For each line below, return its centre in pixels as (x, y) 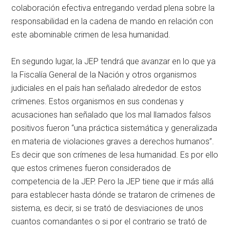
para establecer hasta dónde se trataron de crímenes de (113, 195)
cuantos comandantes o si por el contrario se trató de (109, 221)
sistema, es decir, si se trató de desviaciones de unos (108, 208)
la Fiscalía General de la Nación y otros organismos (104, 74)
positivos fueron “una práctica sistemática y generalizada (114, 128)
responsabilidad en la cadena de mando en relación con (112, 21)
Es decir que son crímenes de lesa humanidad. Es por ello (115, 155)
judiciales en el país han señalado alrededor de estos (107, 88)
